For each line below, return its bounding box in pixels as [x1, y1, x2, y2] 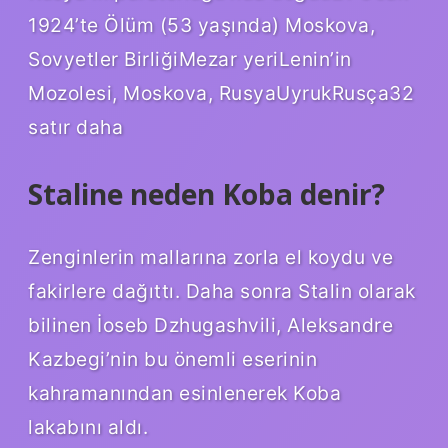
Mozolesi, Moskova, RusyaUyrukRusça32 [28, 80, 414, 105]
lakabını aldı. [28, 415, 148, 440]
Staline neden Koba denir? [28, 174, 385, 213]
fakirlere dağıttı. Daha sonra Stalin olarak [28, 279, 416, 304]
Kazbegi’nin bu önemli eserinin [28, 347, 317, 372]
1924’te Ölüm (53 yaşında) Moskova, [28, 12, 375, 37]
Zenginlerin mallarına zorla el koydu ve [28, 245, 394, 270]
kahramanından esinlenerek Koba [28, 381, 341, 406]
